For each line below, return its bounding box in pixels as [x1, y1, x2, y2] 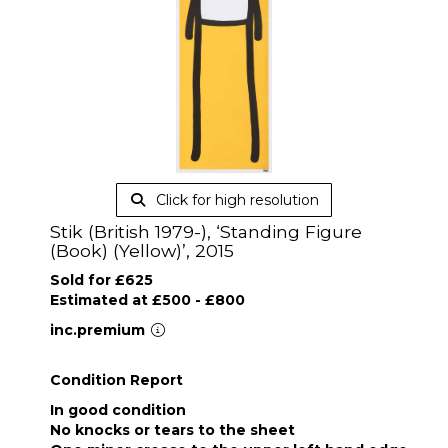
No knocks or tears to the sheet [50, 421, 295, 439]
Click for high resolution [151, 191, 319, 209]
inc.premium [50, 321, 149, 339]
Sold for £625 [50, 271, 153, 289]
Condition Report [50, 371, 183, 389]
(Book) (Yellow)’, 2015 [50, 240, 234, 261]
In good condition [50, 401, 186, 419]
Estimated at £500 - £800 [50, 291, 245, 309]
